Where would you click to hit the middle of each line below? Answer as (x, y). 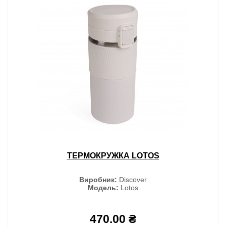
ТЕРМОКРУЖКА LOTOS (113, 155)
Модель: (103, 187)
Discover (132, 179)
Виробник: (98, 179)
